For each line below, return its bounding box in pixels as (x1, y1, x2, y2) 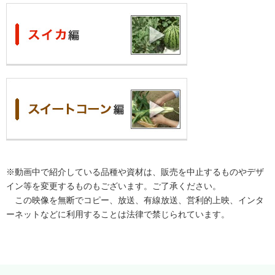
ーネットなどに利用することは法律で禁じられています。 (6, 209, 230, 219)
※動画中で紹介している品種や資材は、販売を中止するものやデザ (6, 166, 264, 177)
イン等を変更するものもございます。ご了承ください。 (6, 180, 221, 191)
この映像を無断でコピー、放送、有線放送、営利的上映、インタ (6, 195, 264, 205)
